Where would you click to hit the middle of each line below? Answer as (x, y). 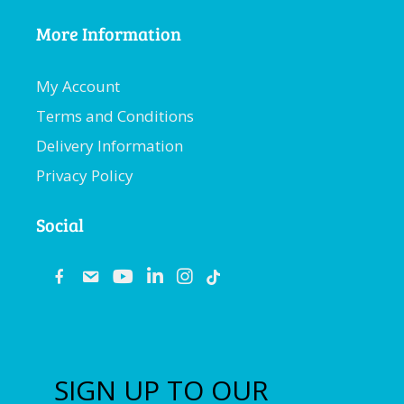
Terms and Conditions (115, 116)
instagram (229, 277)
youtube (163, 277)
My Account (78, 87)
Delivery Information (110, 146)
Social (60, 225)
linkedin (191, 277)
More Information (109, 34)
